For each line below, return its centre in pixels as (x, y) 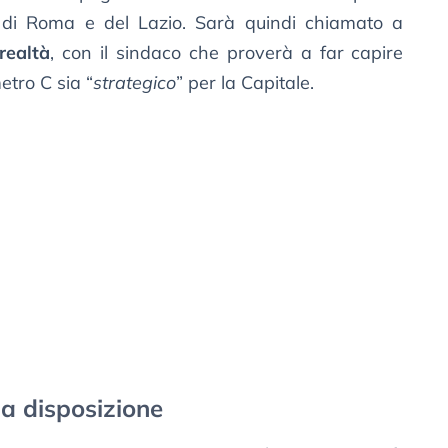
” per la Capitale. (245, 83)
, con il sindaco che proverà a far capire (227, 53)
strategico (134, 83)
